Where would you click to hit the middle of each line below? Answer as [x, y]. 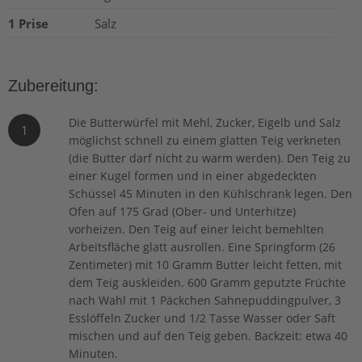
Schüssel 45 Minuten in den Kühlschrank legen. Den [211, 193]
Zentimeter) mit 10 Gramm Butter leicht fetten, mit [206, 264]
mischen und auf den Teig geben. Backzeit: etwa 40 [208, 335]
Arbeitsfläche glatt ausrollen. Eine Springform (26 [202, 246]
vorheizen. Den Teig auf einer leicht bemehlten [197, 229]
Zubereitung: [53, 85]
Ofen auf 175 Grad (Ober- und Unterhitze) [183, 211]
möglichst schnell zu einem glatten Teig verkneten [205, 140]
